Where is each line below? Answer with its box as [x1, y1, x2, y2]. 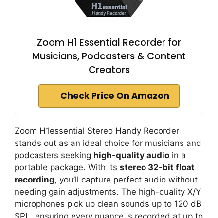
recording [15, 174, 54, 184]
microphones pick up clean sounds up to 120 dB [15, 199, 201, 209]
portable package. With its [15, 162, 120, 172]
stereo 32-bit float [120, 162, 195, 172]
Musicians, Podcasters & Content [32, 49, 186, 63]
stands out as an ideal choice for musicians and [15, 138, 201, 148]
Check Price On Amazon [60, 90, 169, 102]
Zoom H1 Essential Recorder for [37, 36, 181, 49]
